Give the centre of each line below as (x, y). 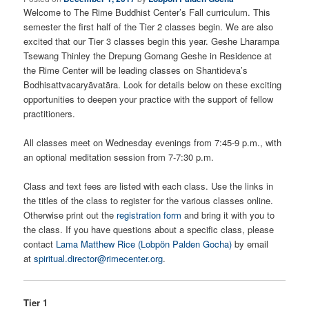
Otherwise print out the (70, 215)
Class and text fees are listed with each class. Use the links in (149, 186)
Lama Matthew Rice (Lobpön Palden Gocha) (144, 243)
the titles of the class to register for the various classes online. (149, 200)
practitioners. (50, 113)
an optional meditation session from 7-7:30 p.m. (119, 157)
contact (40, 243)
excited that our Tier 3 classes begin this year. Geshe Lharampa (152, 41)
